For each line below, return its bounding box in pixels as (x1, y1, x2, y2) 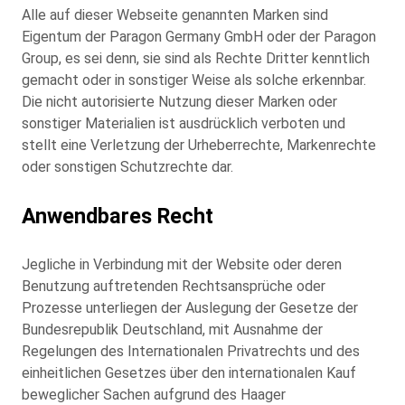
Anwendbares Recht (22, 202, 213, 229)
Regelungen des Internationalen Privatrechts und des (22, 342, 360, 360)
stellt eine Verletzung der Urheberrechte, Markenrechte (22, 136, 376, 154)
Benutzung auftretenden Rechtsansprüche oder (22, 277, 325, 295)
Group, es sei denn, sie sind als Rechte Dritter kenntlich (22, 49, 370, 67)
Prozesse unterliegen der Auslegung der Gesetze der (22, 298, 358, 316)
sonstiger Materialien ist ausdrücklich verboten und (22, 114, 345, 132)
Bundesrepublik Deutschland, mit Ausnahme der (22, 320, 323, 338)
